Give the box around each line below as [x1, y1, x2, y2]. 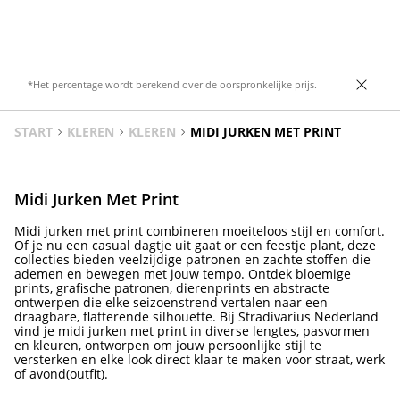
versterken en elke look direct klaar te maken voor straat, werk [14, 351, 385, 369]
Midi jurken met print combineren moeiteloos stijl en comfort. [14, 222, 385, 240]
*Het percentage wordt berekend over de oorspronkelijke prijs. [28, 78, 317, 92]
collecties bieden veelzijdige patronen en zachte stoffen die [14, 251, 371, 269]
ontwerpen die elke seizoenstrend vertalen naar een [14, 294, 328, 312]
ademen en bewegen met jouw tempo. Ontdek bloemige [14, 265, 351, 283]
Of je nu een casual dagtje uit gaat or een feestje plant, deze [14, 237, 376, 254]
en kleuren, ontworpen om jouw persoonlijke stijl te [14, 337, 321, 354]
